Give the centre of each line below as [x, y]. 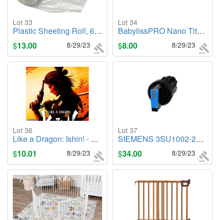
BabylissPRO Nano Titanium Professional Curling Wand [157, 31]
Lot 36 [23, 130]
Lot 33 [23, 22]
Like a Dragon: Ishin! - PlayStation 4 [52, 139]
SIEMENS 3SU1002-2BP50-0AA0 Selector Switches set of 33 [157, 139]
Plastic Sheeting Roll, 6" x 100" [54, 31]
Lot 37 [128, 130]
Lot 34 [128, 22]
